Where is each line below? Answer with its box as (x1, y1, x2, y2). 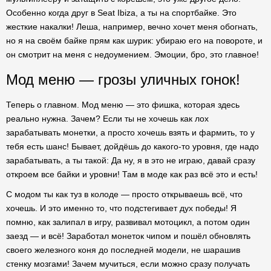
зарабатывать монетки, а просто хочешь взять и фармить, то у (6, 128, 255, 137)
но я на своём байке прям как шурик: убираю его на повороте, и (6, 36, 263, 45)
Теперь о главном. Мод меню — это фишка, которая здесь (6, 100, 240, 109)
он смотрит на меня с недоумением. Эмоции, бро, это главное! (6, 50, 259, 59)
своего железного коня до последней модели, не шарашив (6, 245, 240, 255)
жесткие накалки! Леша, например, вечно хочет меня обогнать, (6, 22, 258, 31)
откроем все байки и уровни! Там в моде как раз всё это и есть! (6, 169, 258, 179)
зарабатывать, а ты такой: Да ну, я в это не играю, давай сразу (6, 155, 255, 165)
